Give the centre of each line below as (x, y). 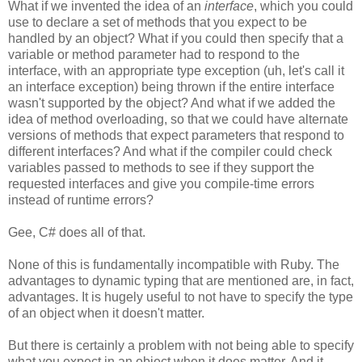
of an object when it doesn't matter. (106, 313)
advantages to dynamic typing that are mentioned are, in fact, (181, 280)
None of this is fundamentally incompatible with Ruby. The (174, 264)
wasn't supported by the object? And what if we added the (172, 103)
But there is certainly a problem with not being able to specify (181, 345)
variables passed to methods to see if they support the (161, 167)
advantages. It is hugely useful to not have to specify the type (181, 297)
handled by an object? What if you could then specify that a (176, 38)
